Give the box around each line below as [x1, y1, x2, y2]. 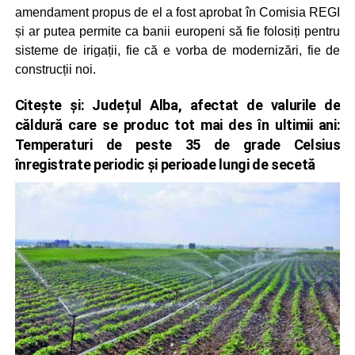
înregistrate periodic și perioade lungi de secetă [14, 156, 316, 173]
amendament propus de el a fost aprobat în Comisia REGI [14, 6, 341, 19]
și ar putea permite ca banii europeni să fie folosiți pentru [14, 25, 341, 38]
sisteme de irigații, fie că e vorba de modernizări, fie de [14, 44, 341, 57]
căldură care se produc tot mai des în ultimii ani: [14, 116, 341, 133]
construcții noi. [14, 63, 96, 76]
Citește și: [14, 97, 93, 113]
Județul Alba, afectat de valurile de [92, 97, 341, 113]
